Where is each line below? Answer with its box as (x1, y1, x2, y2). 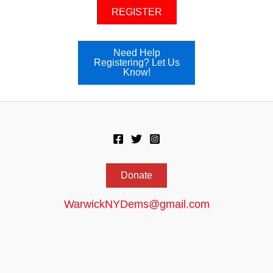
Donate (121, 169, 152, 180)
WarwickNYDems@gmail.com (63, 197, 210, 210)
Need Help (113, 48, 160, 58)
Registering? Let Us (93, 57, 180, 68)
